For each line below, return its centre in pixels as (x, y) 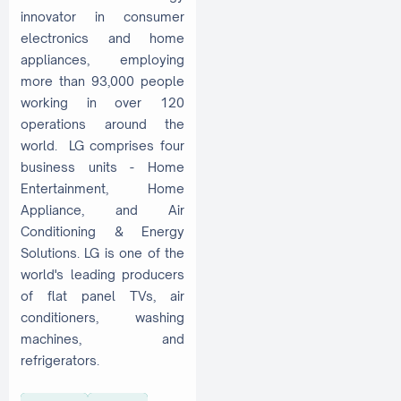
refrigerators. (60, 360)
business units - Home (102, 166)
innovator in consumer (102, 16)
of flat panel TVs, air (102, 295)
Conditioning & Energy (102, 231)
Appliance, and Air (102, 209)
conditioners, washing (102, 317)
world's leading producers (102, 274)
